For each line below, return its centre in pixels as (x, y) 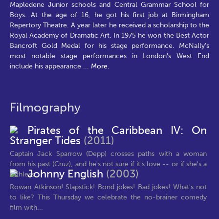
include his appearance (46, 66)
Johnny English (67, 174)
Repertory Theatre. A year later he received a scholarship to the (109, 25)
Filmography (45, 107)
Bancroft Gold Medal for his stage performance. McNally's (109, 45)
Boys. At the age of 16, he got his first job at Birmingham (109, 15)
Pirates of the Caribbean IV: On (117, 131)
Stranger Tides (47, 141)
